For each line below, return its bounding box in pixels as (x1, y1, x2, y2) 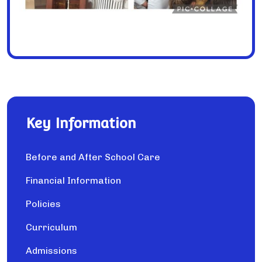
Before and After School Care (26, 151, 160, 163)
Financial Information (26, 175, 121, 187)
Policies (26, 198, 61, 210)
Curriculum (26, 222, 77, 233)
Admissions (26, 245, 77, 257)
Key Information (26, 115, 136, 132)
